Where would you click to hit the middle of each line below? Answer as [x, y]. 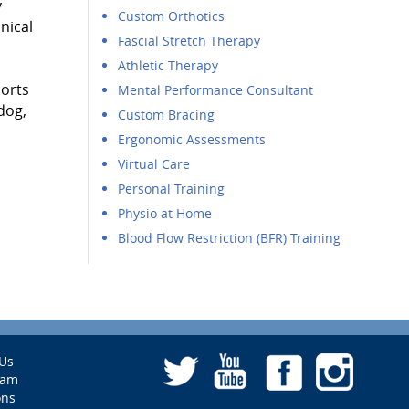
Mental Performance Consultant [216, 90]
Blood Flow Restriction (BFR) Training [230, 238]
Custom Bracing [167, 115]
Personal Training [172, 189]
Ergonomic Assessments [192, 139]
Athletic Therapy [168, 65]
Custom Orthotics [172, 16]
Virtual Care [154, 164]
